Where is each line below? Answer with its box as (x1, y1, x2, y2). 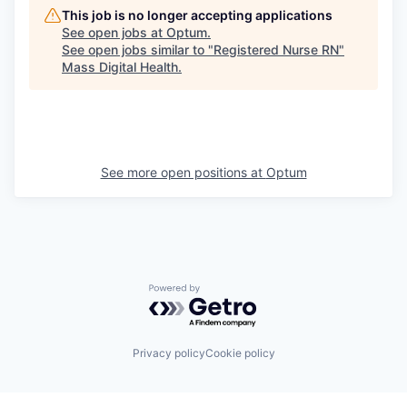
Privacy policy (132, 346, 205, 361)
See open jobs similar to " (62, 41, 213, 57)
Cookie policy (204, 346, 275, 361)
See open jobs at (62, 24, 166, 40)
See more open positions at (100, 164, 266, 180)
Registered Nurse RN (213, 41, 339, 57)
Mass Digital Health (62, 58, 178, 74)
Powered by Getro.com (148, 283, 308, 302)
